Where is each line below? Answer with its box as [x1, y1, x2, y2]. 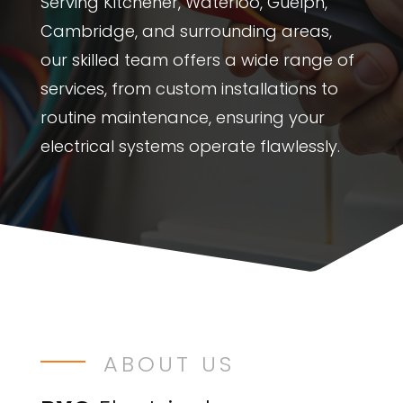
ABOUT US [103, 349, 235, 379]
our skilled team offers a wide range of [40, 49, 354, 71]
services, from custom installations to [40, 77, 338, 100]
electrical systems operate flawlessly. [40, 135, 340, 157]
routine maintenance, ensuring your [40, 106, 325, 129]
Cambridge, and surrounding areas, [40, 20, 332, 42]
